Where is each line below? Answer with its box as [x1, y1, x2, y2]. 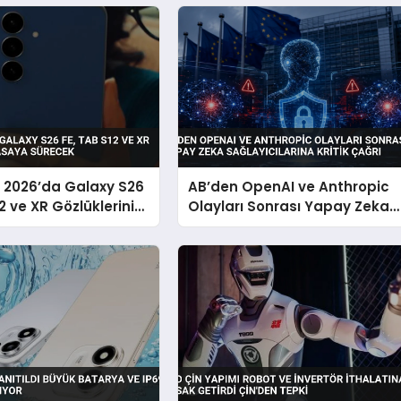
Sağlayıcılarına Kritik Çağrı [188, 216, 377, 235]
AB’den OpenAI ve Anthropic [188, 176, 390, 196]
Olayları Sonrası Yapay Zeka [188, 196, 390, 216]
